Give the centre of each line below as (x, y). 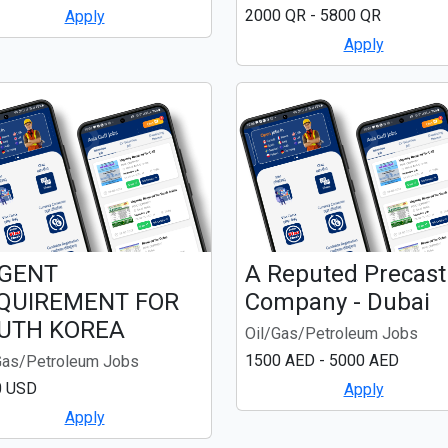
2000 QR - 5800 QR (313, 16)
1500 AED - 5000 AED (322, 360)
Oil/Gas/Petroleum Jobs (331, 333)
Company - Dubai (337, 301)
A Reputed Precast (345, 273)
